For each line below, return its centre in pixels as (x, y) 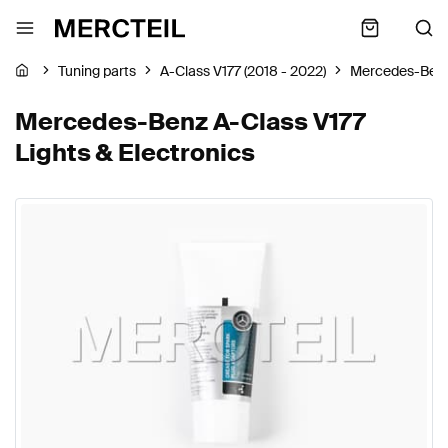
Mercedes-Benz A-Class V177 (190, 121)
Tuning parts (97, 71)
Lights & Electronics (135, 152)
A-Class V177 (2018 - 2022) (243, 71)
